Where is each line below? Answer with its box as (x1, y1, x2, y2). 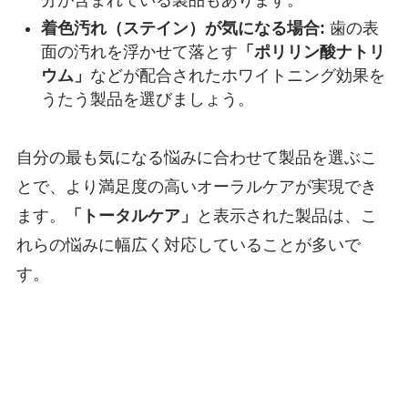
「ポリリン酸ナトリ (237, 42, 385, 61)
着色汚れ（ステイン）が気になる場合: (40, 18, 325, 37)
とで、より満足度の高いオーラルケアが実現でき (15, 178, 377, 197)
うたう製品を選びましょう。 (40, 89, 254, 108)
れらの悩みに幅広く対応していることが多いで (15, 236, 361, 255)
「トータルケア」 (65, 207, 197, 226)
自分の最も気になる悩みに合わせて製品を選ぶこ (15, 148, 377, 168)
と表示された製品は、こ (196, 207, 377, 226)
